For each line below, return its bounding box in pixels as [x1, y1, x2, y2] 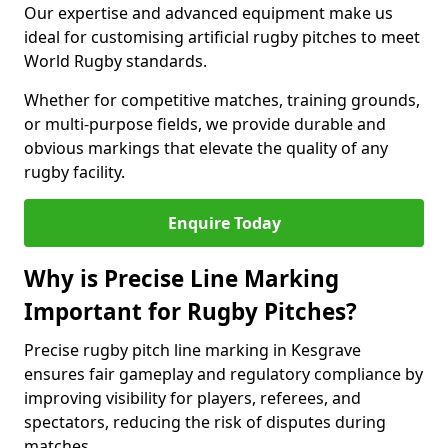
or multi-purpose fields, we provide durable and [24, 113, 386, 135]
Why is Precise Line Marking [24, 263, 339, 294]
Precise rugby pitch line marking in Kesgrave [24, 339, 361, 361]
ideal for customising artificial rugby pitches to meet [24, 26, 420, 48]
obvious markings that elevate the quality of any [24, 137, 388, 159]
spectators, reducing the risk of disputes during [24, 411, 386, 433]
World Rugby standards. [24, 50, 207, 72]
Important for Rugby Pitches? [24, 296, 357, 327]
